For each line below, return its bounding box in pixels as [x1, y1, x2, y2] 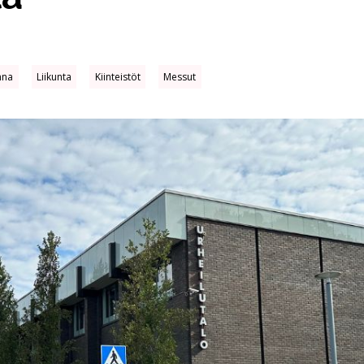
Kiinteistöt [94, 69, 141, 84]
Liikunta [37, 69, 72, 84]
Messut [163, 69, 197, 84]
